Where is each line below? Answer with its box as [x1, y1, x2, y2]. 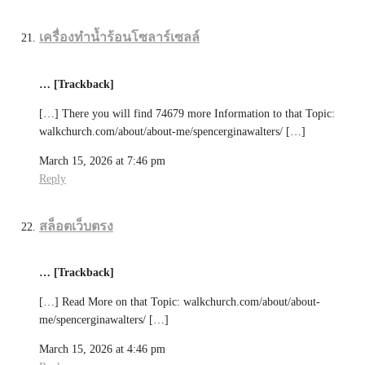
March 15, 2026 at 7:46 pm [39, 154, 165, 167]
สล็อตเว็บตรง [39, 218, 113, 233]
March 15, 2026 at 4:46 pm [39, 343, 165, 356]
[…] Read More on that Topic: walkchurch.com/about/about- [39, 296, 320, 309]
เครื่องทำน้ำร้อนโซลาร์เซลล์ [39, 30, 200, 45]
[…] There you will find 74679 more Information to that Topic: [39, 107, 335, 120]
